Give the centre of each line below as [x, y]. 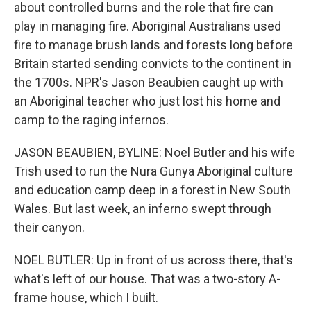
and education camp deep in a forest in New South [152, 190]
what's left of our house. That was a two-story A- [147, 279]
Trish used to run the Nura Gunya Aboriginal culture [153, 171]
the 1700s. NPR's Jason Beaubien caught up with [149, 82]
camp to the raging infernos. [91, 120]
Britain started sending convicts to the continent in [153, 64]
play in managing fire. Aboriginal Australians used [148, 26]
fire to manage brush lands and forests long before [153, 45]
